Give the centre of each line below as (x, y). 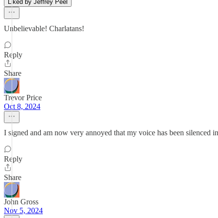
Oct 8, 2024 (22, 106)
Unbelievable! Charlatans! (44, 28)
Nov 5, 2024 (23, 210)
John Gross (21, 202)
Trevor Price (23, 98)
